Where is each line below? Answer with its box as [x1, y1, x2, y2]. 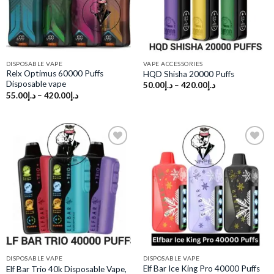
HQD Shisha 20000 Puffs [143, 69, 234, 79]
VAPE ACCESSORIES [143, 59, 203, 67]
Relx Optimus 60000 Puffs [6, 68, 103, 79]
